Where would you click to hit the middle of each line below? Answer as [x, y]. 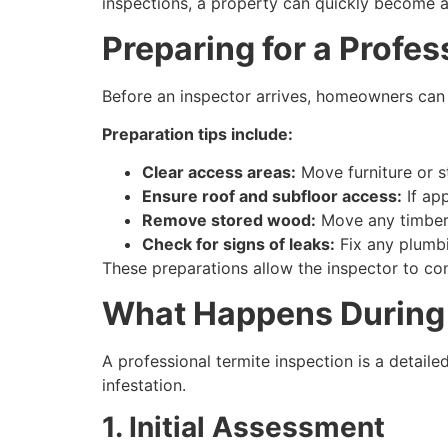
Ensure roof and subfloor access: [272, 196]
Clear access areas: [219, 172]
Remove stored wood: [229, 220]
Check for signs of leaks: [238, 244]
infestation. [144, 384]
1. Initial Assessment [243, 427]
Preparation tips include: [197, 133]
